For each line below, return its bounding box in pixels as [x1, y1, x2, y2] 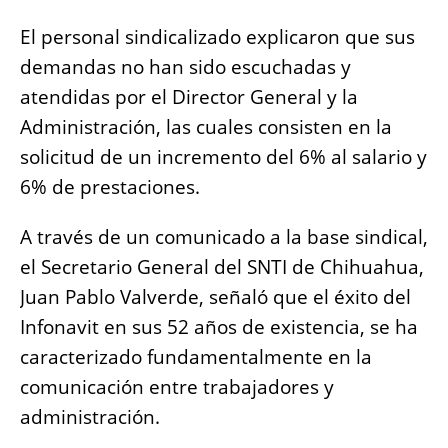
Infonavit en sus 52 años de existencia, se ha [20, 314, 418, 341]
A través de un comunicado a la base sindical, [20, 224, 428, 251]
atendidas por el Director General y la [20, 84, 358, 111]
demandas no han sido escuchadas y [20, 54, 351, 81]
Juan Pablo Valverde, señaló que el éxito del [20, 284, 411, 311]
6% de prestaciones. [20, 174, 200, 201]
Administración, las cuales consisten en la [20, 114, 392, 141]
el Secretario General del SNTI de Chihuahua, [20, 254, 424, 281]
